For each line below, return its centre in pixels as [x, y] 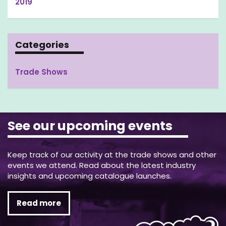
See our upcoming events [90, 126]
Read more [39, 203]
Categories [42, 44]
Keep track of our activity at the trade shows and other [112, 154]
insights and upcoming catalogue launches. [90, 176]
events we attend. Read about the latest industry [102, 165]
